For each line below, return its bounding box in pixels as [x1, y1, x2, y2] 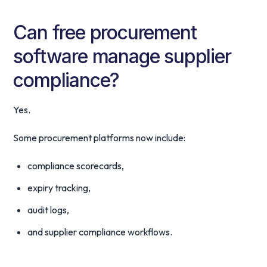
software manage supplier [13, 45, 231, 68]
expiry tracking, [27, 182, 91, 194]
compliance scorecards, [27, 160, 125, 172]
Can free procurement [13, 21, 197, 44]
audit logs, [27, 204, 70, 216]
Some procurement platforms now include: [13, 132, 186, 144]
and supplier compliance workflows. [27, 226, 173, 238]
